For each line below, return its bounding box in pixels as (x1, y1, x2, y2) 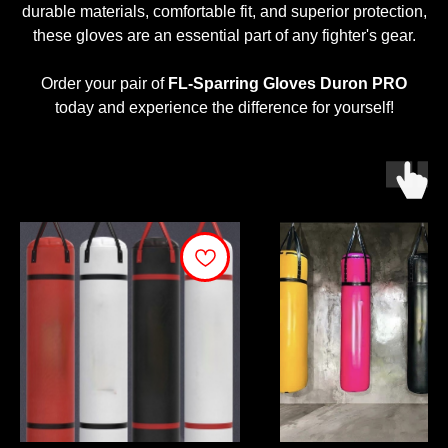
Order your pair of (41, 75, 168, 93)
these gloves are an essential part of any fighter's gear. (32, 27, 416, 45)
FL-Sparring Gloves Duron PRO (168, 75, 407, 93)
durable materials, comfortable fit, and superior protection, (21, 3, 427, 21)
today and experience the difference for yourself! (54, 99, 394, 117)
